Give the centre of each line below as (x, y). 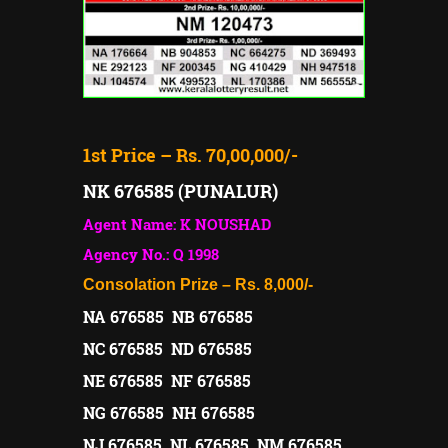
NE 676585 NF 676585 (167, 380)
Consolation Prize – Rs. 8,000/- (198, 284)
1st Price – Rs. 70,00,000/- (190, 154)
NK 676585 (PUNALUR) (180, 190)
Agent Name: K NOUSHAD (177, 223)
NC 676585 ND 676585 (167, 348)
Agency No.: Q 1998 (151, 253)
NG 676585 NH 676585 (169, 412)
